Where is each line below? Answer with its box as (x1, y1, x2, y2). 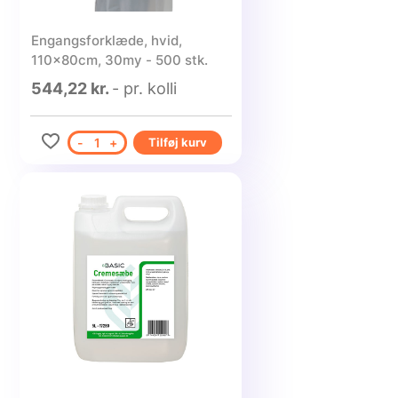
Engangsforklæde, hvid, (30, 32, 182, 49)
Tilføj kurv (147, 135, 207, 149)
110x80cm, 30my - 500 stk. (30, 52, 208, 68)
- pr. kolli (111, 79, 177, 98)
